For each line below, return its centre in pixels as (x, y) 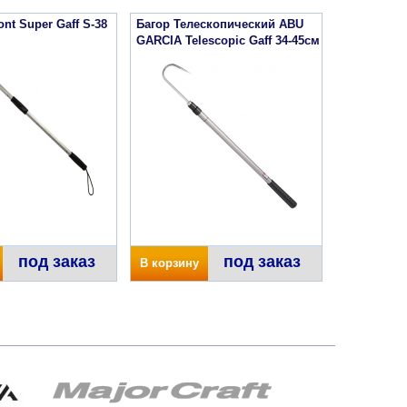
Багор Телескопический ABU (220, 24)
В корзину (169, 263)
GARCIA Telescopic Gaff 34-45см (228, 40)
